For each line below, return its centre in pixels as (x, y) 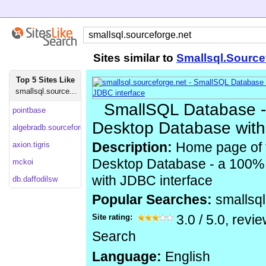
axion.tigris (31, 145)
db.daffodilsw (35, 179)
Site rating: (113, 217)
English (186, 257)
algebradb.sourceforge (50, 127)
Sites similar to (135, 58)
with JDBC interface (152, 181)
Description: (132, 148)
